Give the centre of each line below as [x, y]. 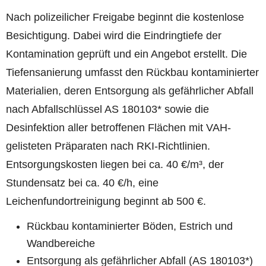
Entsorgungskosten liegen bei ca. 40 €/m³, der [115, 165]
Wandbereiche [61, 244]
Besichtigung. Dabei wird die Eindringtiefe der [114, 36]
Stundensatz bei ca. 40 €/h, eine [82, 183]
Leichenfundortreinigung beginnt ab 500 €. [106, 202]
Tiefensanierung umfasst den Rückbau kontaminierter [132, 73]
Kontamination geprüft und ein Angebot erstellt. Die [126, 54]
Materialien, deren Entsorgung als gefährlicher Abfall [130, 91]
